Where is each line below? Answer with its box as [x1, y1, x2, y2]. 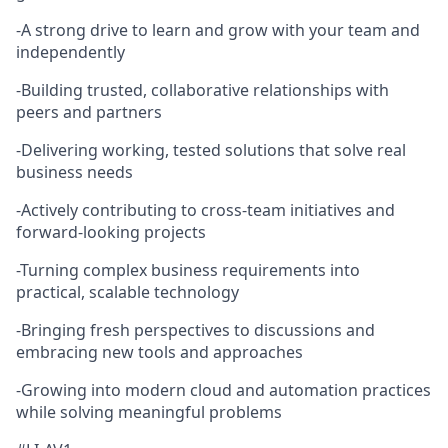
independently [16, 41, 125, 63]
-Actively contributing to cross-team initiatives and [16, 199, 395, 221]
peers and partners [16, 101, 162, 123]
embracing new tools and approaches [16, 341, 303, 363]
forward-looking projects [16, 221, 206, 243]
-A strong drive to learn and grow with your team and [16, 19, 420, 41]
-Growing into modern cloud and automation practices [16, 379, 431, 401]
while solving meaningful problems [16, 401, 282, 423]
